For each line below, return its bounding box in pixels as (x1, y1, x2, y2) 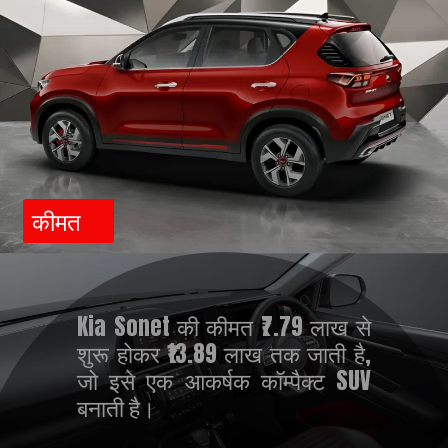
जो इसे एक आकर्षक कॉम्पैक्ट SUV (77, 363, 371, 399)
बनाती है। (77, 390, 157, 426)
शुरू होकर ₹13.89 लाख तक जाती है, (77, 336, 371, 372)
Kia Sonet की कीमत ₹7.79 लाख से (77, 309, 371, 345)
